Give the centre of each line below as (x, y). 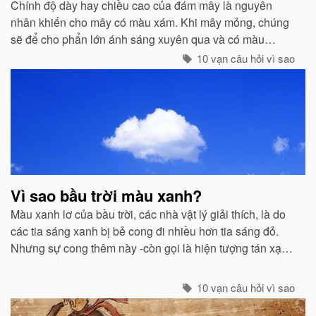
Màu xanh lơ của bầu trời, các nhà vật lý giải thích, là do (148, 214)
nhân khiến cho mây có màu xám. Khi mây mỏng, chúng (150, 22)
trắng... (28, 56)
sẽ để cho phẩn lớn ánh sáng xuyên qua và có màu (138, 39)
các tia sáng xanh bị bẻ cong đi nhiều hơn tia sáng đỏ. (145, 231)
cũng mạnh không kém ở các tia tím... (103, 265)
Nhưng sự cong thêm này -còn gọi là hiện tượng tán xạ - (149, 248)
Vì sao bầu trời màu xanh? (106, 195)
